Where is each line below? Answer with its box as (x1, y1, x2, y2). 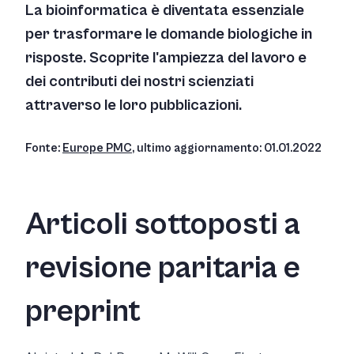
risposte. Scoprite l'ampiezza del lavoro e (25, 49, 307, 67)
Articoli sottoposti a (25, 206, 300, 243)
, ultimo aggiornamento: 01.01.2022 (132, 141, 322, 155)
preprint (25, 293, 141, 330)
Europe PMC (62, 141, 132, 155)
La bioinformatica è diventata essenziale (25, 2, 304, 20)
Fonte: (25, 141, 62, 155)
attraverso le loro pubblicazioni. (25, 96, 242, 115)
